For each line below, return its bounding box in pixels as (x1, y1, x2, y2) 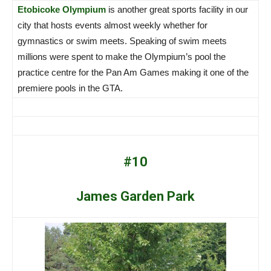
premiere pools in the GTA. (18, 82, 123, 93)
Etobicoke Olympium (18, 4, 106, 15)
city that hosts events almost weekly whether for (18, 19, 207, 30)
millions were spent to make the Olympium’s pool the (18, 51, 226, 62)
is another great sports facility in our (106, 4, 248, 15)
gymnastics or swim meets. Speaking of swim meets (18, 35, 227, 46)
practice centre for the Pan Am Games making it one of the (18, 67, 249, 77)
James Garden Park (76, 188, 195, 204)
